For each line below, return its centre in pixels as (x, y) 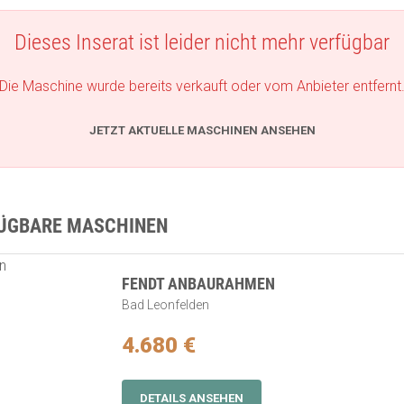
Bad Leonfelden (165, 305)
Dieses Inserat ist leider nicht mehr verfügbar (202, 42)
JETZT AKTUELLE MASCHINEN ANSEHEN (202, 130)
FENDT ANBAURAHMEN (198, 284)
